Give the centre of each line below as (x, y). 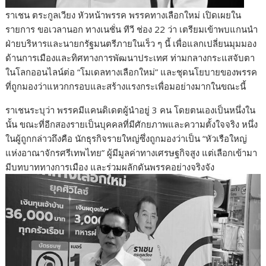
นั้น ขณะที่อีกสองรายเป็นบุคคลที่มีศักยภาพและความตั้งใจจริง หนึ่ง (132, 124)
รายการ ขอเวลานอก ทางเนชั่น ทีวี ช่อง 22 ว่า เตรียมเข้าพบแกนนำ (132, 29)
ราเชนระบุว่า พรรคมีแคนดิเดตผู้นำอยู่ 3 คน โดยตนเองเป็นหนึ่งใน (131, 110)
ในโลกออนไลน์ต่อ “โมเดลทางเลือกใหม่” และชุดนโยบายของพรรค (132, 72)
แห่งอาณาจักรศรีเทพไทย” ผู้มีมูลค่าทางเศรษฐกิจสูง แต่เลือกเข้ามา (132, 152)
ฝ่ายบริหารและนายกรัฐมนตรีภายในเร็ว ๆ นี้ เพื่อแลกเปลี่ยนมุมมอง (131, 43)
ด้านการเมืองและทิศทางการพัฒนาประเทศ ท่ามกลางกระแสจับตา (130, 57)
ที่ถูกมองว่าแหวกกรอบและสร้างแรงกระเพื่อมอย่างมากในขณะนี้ (126, 86)
